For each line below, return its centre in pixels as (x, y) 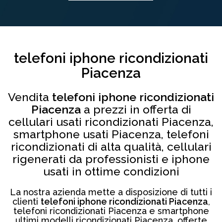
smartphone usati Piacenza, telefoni (111, 134)
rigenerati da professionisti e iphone (111, 159)
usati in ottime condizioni (111, 171)
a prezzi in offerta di (136, 109)
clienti (26, 201)
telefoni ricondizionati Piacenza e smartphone (111, 211)
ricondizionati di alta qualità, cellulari (111, 146)
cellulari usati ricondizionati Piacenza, (111, 122)
